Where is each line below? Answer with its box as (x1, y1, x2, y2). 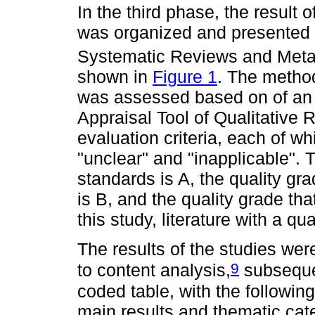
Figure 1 (153, 66, 217, 86)
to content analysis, (77, 260, 231, 281)
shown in (77, 66, 153, 86)
